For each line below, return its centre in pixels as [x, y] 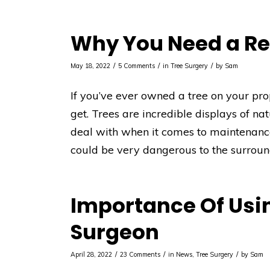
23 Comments [140, 254]
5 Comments [137, 66]
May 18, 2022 [91, 66]
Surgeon [115, 232]
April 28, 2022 [92, 254]
